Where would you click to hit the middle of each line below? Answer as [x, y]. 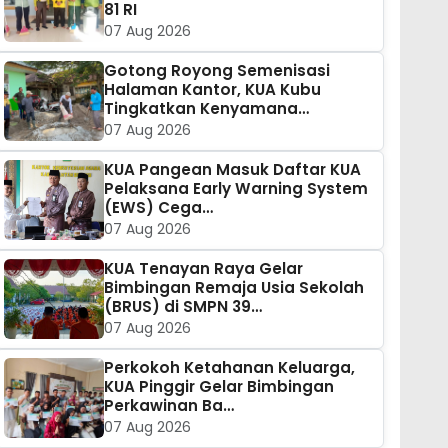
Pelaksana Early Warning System [235, 188]
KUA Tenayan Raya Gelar [203, 268]
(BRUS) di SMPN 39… [182, 306]
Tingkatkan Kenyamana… [206, 108]
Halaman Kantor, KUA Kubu [212, 89]
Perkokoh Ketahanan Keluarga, [229, 367]
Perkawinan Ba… [168, 405]
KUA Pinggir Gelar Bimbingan [218, 386]
